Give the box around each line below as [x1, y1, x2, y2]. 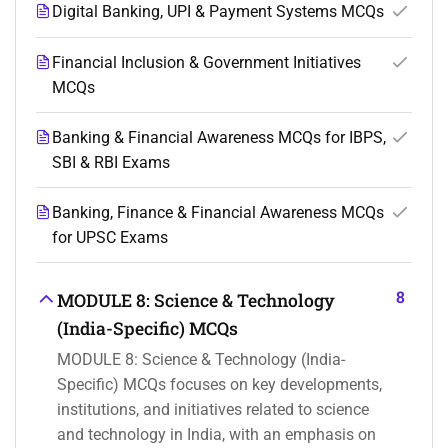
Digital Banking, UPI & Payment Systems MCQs [52, 2, 384, 22]
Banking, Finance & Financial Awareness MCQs [52, 203, 384, 223]
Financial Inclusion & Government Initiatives [52, 53, 361, 73]
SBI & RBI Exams [52, 153, 170, 173]
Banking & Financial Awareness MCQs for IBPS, [52, 128, 386, 148]
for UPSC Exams [52, 228, 168, 248]
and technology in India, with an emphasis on [57, 425, 376, 445]
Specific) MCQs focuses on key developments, [57, 375, 382, 395]
